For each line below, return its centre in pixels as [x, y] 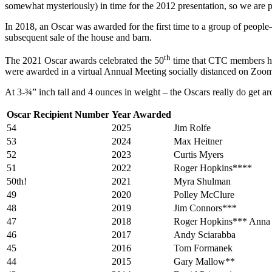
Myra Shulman [202, 182]
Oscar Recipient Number [58, 115]
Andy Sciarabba [205, 235]
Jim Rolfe [192, 128]
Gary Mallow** [204, 262]
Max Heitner [198, 141]
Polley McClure [204, 195]
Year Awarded [141, 115]
